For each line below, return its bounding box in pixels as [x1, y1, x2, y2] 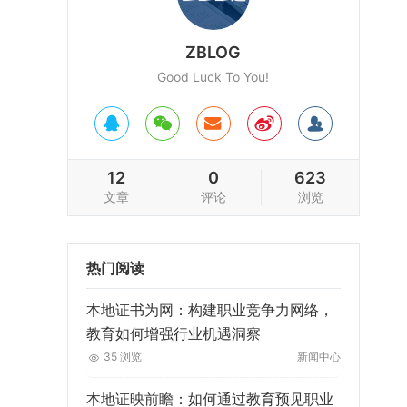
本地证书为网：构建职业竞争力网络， [85, 301, 333, 319]
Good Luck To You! [157, 69, 270, 84]
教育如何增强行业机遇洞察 [85, 324, 261, 342]
